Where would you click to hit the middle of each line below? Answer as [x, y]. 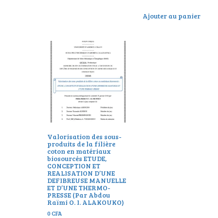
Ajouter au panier [172, 16]
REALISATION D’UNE [81, 173]
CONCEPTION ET [74, 166]
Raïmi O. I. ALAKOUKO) [86, 202]
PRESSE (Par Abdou [79, 195]
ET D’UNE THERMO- [79, 188]
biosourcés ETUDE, [77, 159]
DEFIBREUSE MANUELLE [87, 181]
